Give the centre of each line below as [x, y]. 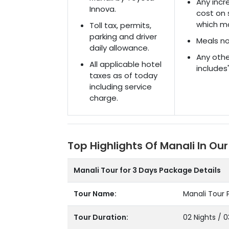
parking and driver [123, 37]
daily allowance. [119, 48]
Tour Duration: [101, 217]
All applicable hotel [125, 64]
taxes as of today [123, 75]
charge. [104, 98]
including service [121, 87]
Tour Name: [95, 194]
